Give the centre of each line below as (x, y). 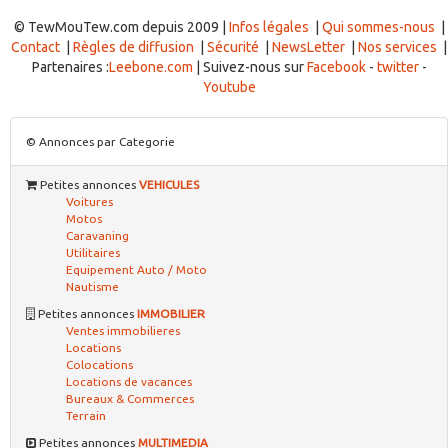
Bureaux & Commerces (130, 399)
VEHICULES (169, 185)
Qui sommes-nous (378, 27)
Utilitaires (93, 253)
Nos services (397, 47)
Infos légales (268, 27)
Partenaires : (70, 67)
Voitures (89, 202)
